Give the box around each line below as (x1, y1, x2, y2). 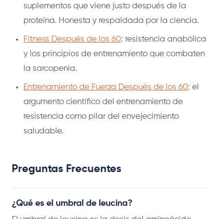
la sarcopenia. (23, 65, 77, 73)
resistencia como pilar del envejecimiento (23, 112, 179, 121)
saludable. (23, 127, 64, 136)
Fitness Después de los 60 (23, 35, 121, 44)
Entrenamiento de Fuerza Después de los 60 (23, 83, 188, 92)
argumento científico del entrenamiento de (23, 98, 183, 107)
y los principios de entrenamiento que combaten (23, 50, 205, 59)
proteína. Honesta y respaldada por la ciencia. (23, 17, 199, 25)
